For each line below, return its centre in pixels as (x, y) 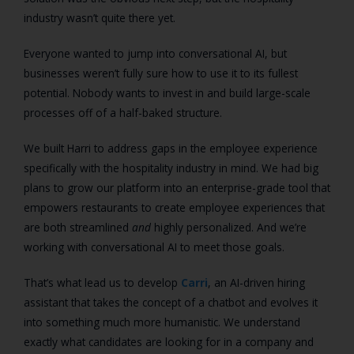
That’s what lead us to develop (102, 283)
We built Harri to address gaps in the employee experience (171, 149)
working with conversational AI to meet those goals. (154, 247)
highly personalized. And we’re (229, 228)
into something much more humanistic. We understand (162, 322)
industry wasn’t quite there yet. (100, 18)
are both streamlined (78, 228)
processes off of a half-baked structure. (123, 113)
